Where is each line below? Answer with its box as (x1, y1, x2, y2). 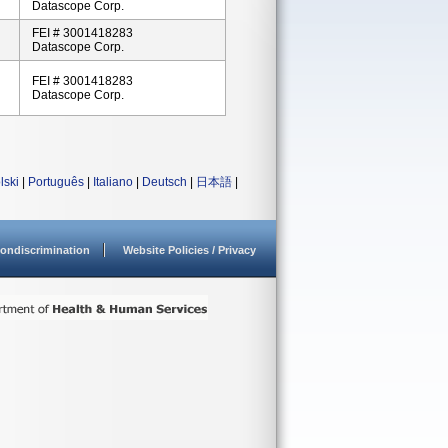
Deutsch (142, 175, 187, 189)
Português (28, 175, 84, 189)
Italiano (93, 175, 133, 189)
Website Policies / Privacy (123, 244, 256, 256)
